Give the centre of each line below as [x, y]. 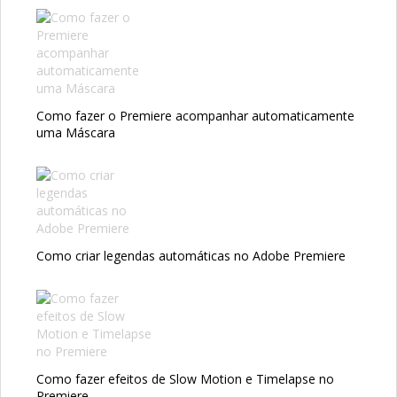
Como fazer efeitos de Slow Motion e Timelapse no [185, 379]
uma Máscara [76, 133]
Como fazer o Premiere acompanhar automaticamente [195, 116]
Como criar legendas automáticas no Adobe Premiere [191, 256]
